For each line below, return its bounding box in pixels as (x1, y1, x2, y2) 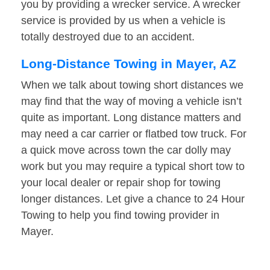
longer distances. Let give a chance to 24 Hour (21, 193, 245, 206)
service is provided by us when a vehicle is (21, 14, 225, 27)
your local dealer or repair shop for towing (21, 177, 221, 189)
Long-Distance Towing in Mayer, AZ (21, 57, 236, 71)
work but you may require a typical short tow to (21, 160, 245, 173)
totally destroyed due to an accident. (21, 31, 195, 43)
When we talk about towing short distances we (21, 79, 243, 92)
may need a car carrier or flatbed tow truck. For (21, 128, 246, 140)
